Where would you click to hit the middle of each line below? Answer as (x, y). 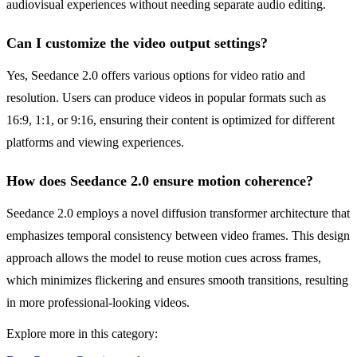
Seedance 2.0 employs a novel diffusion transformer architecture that (178, 214)
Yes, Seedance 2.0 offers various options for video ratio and (156, 76)
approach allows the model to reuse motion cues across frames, (164, 258)
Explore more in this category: (82, 334)
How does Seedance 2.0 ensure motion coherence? (160, 181)
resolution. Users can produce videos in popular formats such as (166, 98)
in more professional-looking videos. (98, 303)
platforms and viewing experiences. (95, 143)
